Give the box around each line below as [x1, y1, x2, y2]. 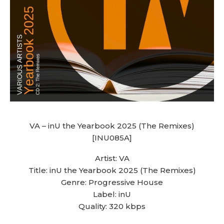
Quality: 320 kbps [78, 201, 145, 211]
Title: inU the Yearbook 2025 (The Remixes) [28, 165, 196, 175]
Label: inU [93, 189, 131, 199]
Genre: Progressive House [61, 177, 163, 187]
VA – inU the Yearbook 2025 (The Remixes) [29, 121, 194, 130]
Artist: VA [94, 153, 129, 163]
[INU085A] [92, 133, 132, 142]
